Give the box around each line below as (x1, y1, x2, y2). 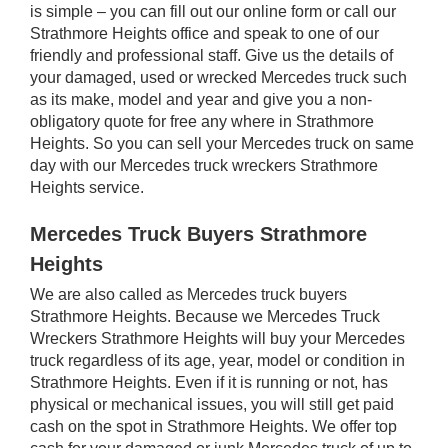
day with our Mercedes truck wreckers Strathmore (30, 156, 378, 174)
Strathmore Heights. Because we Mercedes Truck (30, 307, 380, 325)
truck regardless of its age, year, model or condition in (30, 351, 405, 369)
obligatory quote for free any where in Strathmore (30, 112, 374, 130)
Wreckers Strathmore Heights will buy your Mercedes (30, 329, 405, 347)
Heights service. (30, 178, 144, 196)
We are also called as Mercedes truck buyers (30, 285, 347, 303)
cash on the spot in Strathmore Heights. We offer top (30, 417, 397, 435)
